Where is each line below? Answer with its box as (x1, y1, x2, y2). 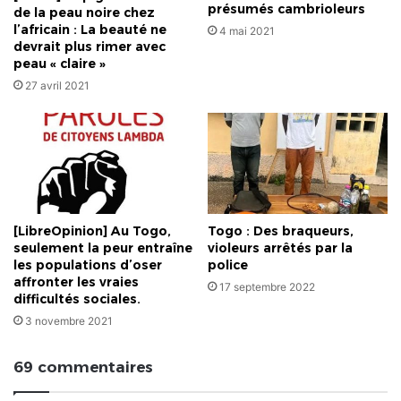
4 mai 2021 (219, 23, 275, 38)
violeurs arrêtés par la (208, 240, 353, 257)
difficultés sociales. (13, 291, 141, 308)
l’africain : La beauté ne (13, 21, 166, 38)
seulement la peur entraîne (13, 240, 192, 257)
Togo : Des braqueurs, (208, 223, 354, 240)
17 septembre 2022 (219, 280, 315, 294)
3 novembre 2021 (25, 314, 113, 328)
